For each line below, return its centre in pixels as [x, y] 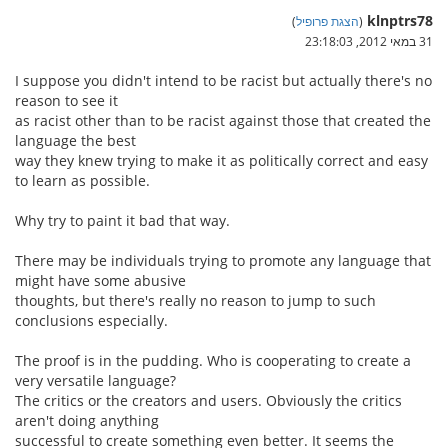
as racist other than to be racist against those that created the [223, 120]
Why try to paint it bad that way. [122, 220]
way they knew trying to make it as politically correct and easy [221, 160]
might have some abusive [100, 280]
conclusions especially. [91, 320]
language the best [75, 140]
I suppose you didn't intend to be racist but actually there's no [223, 80]
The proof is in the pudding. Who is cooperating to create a [213, 360]
